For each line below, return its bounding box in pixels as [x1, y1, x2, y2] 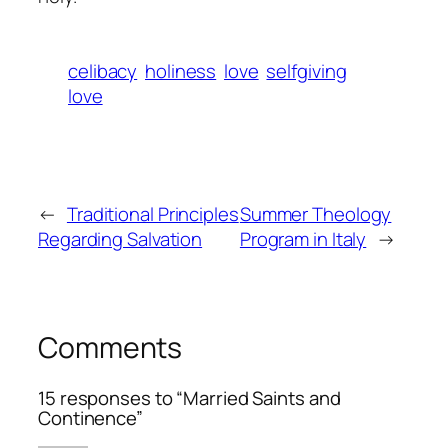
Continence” [38, 404, 143, 431]
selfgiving [266, 58, 347, 85]
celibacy [68, 58, 138, 85]
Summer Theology [239, 201, 392, 228]
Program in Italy [239, 226, 367, 253]
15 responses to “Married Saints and [38, 384, 341, 411]
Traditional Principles [66, 201, 239, 228]
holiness [145, 58, 217, 85]
